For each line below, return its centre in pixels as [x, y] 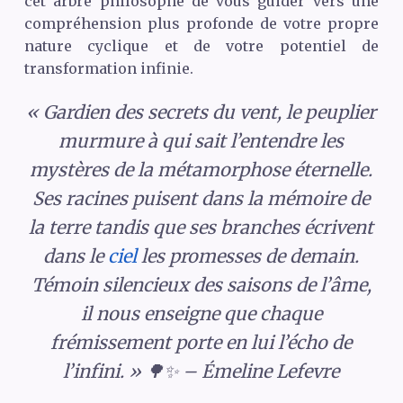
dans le [76, 255]
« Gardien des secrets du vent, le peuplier [201, 112]
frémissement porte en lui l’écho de [201, 342]
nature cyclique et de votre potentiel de [201, 45]
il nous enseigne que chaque [201, 313]
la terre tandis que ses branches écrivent [201, 227]
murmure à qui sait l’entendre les [201, 140]
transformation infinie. [108, 68]
